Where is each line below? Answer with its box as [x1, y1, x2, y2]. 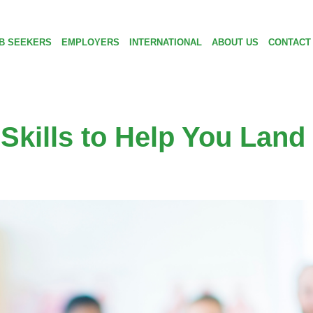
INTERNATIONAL [129, 37, 202, 48]
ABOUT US [211, 37, 259, 48]
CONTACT [268, 37, 311, 48]
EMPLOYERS [61, 37, 119, 48]
